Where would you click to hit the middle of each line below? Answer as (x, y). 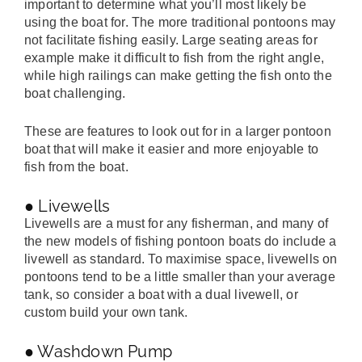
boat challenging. (75, 93)
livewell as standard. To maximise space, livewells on (181, 259)
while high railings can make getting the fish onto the (178, 75)
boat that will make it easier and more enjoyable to (172, 149)
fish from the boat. (76, 167)
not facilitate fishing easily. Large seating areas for (171, 40)
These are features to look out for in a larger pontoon (178, 132)
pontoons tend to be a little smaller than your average (180, 277)
